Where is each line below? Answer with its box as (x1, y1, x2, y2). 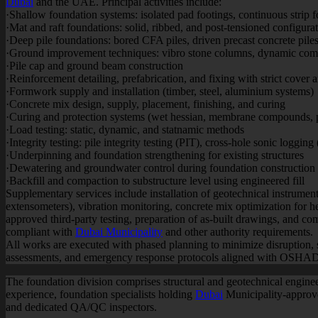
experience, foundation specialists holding (6, 287, 195, 300)
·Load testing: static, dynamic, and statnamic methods (6, 123, 244, 136)
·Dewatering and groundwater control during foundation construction (6, 161, 315, 174)
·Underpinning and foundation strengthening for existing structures (6, 148, 304, 161)
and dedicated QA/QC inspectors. (6, 300, 157, 313)
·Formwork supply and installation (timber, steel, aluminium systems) (6, 84, 314, 97)
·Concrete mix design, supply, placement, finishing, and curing (6, 97, 285, 110)
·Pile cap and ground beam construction (6, 59, 183, 72)
